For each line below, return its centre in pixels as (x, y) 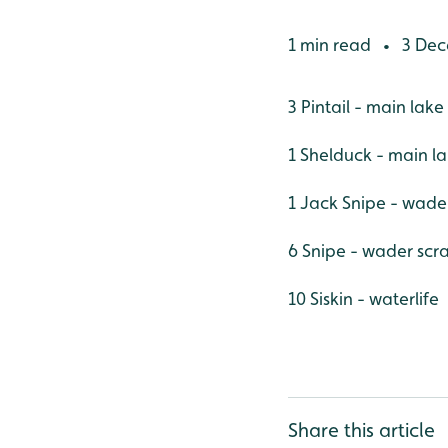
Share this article (361, 430)
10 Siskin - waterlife (363, 298)
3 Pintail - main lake (366, 106)
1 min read (331, 44)
